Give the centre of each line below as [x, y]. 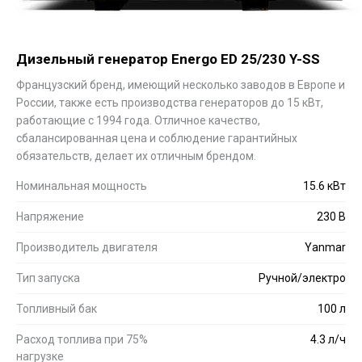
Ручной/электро [302, 278]
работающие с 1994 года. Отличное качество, [138, 120]
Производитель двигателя [87, 247]
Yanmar [325, 247]
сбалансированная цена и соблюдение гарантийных [157, 138]
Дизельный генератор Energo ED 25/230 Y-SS [168, 59]
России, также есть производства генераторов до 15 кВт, [170, 102]
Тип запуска [48, 278]
